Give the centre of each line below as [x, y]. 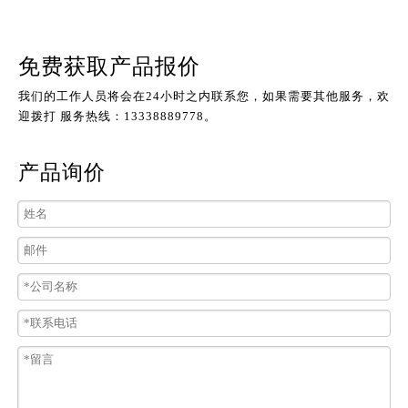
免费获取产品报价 [109, 66]
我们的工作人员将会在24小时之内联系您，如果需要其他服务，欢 [204, 96]
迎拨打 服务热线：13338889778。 [117, 116]
